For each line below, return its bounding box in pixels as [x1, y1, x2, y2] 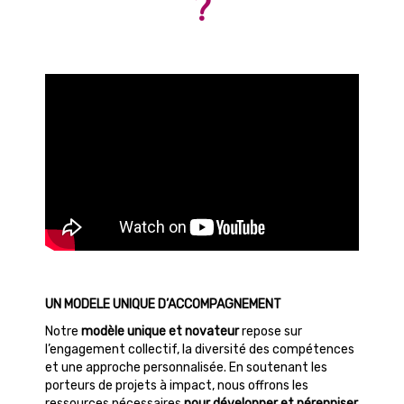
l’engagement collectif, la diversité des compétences [45, 341, 354, 357]
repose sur [239, 323, 302, 339]
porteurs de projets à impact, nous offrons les [45, 377, 308, 393]
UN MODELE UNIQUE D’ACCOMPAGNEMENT [45, 296, 281, 312]
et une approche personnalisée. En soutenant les [45, 359, 327, 375]
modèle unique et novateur [81, 323, 239, 339]
